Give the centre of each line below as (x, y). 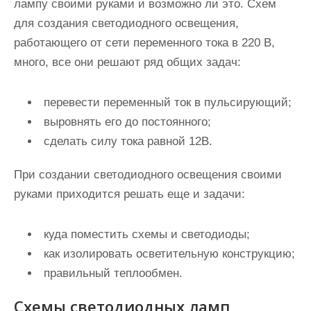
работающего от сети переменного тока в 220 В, (144, 43)
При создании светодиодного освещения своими (148, 175)
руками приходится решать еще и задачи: (129, 194)
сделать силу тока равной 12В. (128, 141)
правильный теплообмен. (113, 273)
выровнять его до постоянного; (127, 122)
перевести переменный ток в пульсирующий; (168, 102)
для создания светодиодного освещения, (126, 23)
